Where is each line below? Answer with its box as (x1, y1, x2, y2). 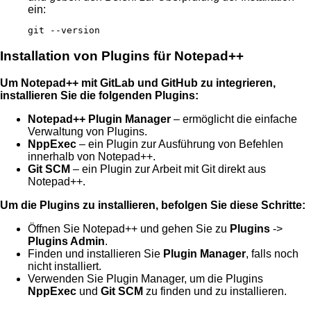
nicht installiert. (28, 260, 101, 272)
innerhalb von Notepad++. (28, 150, 155, 162)
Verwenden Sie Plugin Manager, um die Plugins (28, 272, 263, 285)
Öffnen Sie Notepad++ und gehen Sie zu (28, 222, 230, 235)
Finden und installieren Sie (28, 247, 163, 260)
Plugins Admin (28, 235, 105, 247)
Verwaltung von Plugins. (28, 125, 147, 137)
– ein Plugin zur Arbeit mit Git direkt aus (70, 162, 266, 175)
